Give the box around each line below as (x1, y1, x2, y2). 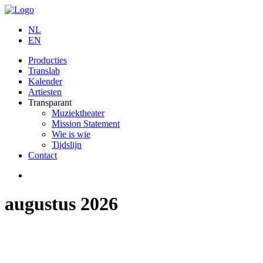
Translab (28, 66, 60, 76)
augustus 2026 (5, 193, 118, 215)
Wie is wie (52, 129, 90, 139)
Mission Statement (52, 119, 120, 129)
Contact (28, 150, 57, 160)
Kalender (28, 76, 62, 86)
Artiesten (28, 87, 62, 97)
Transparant (28, 97, 72, 107)
